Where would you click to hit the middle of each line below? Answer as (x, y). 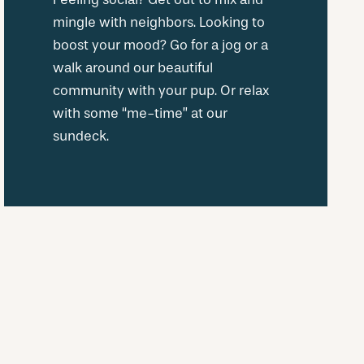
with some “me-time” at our (140, 113)
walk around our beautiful (133, 67)
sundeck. (81, 136)
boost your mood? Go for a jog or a (160, 45)
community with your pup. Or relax (161, 90)
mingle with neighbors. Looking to (159, 22)
